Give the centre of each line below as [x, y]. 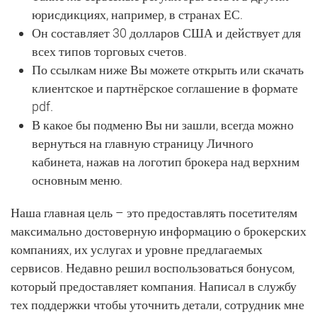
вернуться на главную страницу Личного [143, 143]
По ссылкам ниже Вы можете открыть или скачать [168, 70]
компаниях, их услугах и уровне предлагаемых [137, 249]
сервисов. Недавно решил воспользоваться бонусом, [152, 268]
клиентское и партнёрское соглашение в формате [165, 88]
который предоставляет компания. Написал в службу [154, 286]
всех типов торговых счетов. [109, 51]
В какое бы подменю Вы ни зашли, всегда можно [163, 125]
